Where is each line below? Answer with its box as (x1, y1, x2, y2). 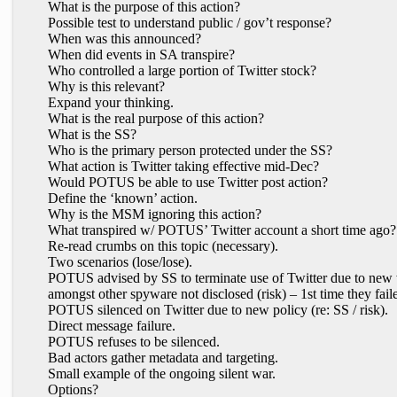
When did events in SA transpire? (48, 47, 235, 62)
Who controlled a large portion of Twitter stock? (48, 63, 316, 78)
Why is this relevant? (48, 79, 165, 94)
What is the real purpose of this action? (48, 111, 264, 126)
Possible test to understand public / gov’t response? (48, 15, 331, 30)
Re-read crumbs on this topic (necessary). (48, 238, 278, 253)
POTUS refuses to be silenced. (48, 334, 220, 349)
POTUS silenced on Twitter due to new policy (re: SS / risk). (48, 302, 388, 317)
